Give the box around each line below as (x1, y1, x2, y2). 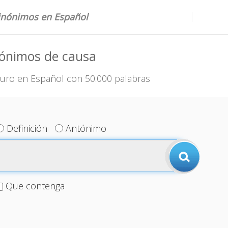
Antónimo (66, 122, 107, 134)
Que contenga (5, 180, 65, 192)
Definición (7, 122, 48, 134)
